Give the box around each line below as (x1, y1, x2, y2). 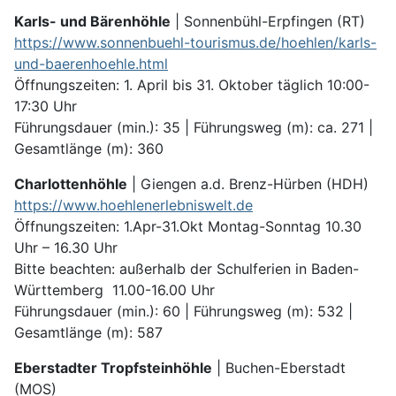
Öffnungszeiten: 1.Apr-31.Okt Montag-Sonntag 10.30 (14, 217, 362, 236)
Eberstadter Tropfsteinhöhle (14, 359, 212, 377)
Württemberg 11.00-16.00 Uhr (14, 281, 215, 300)
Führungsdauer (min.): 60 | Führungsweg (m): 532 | (14, 302, 353, 321)
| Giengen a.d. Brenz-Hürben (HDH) (127, 175, 369, 194)
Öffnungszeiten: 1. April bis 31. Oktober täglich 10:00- (14, 76, 369, 95)
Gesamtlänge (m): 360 (14, 140, 164, 158)
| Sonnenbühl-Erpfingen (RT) (171, 12, 365, 31)
